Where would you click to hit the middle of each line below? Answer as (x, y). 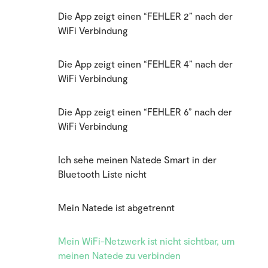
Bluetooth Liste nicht (102, 174)
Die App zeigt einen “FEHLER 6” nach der (145, 112)
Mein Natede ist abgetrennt (116, 208)
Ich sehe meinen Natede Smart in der (137, 160)
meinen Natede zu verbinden (119, 255)
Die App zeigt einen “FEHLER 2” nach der (145, 16)
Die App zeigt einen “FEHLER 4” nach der (145, 64)
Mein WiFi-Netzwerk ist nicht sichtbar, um (146, 241)
